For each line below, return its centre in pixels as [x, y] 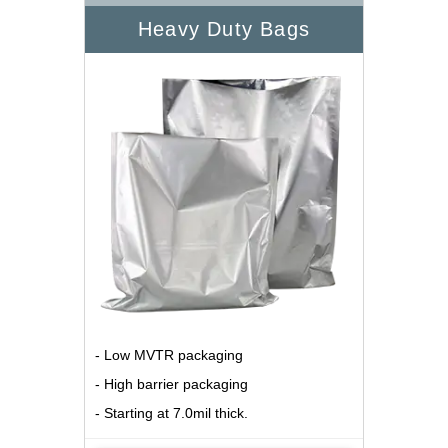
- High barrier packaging [171, 384]
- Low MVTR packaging [169, 355]
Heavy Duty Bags [224, 29]
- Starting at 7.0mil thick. [171, 413]
